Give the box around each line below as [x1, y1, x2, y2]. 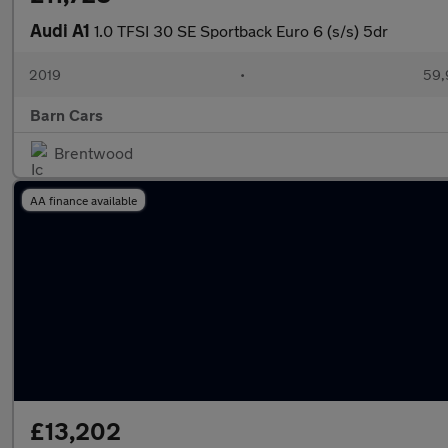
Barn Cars [30, 105, 103, 124]
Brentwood [54, 143, 133, 162]
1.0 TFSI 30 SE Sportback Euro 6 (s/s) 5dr [94, 21, 388, 40]
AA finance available [30, 193, 137, 207]
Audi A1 [30, 19, 94, 41]
